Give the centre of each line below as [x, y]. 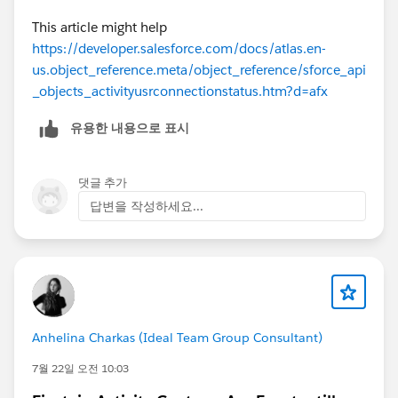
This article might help [99, 27]
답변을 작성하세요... [147, 206]
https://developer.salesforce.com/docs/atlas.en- [179, 48]
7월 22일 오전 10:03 [80, 368]
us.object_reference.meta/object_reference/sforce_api [199, 69]
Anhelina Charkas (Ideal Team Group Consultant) [177, 337]
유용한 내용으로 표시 [130, 127]
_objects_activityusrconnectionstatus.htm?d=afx [180, 91]
